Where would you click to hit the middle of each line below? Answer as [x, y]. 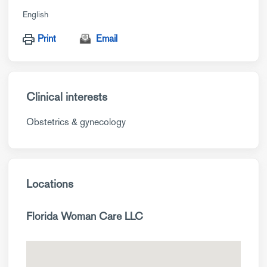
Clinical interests [67, 97]
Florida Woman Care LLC [85, 216]
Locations [50, 184]
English [35, 14]
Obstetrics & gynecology [76, 122]
